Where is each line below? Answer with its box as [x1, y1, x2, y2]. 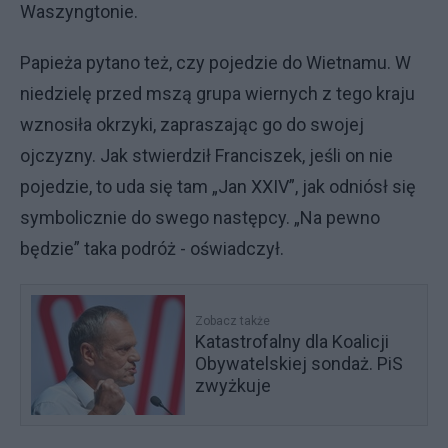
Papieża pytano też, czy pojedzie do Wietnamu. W [20, 52, 411, 73]
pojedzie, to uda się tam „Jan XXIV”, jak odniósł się [20, 176, 416, 197]
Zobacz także [195, 314, 271, 328]
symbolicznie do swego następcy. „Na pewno [20, 207, 380, 228]
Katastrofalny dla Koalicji [195, 331, 390, 352]
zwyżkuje [195, 375, 272, 396]
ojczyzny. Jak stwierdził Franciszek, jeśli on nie [20, 145, 393, 166]
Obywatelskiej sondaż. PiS [195, 353, 404, 374]
